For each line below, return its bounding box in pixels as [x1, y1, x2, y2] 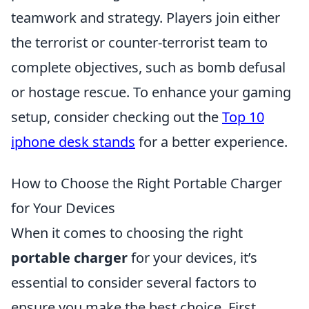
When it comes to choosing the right [11, 223, 243, 242]
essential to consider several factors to [11, 273, 257, 292]
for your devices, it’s [128, 248, 257, 267]
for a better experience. [135, 132, 288, 151]
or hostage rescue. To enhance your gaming [11, 83, 291, 101]
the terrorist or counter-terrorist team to [11, 33, 268, 52]
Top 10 [222, 108, 264, 126]
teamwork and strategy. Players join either [11, 8, 280, 27]
